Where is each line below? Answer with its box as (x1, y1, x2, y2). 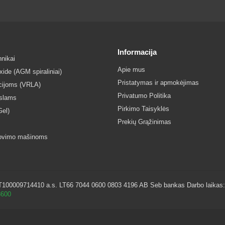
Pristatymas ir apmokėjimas (118, 79, 199, 86)
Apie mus (118, 66, 145, 73)
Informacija (118, 48, 157, 56)
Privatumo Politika (118, 92, 171, 99)
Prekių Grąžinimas (118, 118, 171, 126)
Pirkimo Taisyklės (118, 105, 169, 113)
